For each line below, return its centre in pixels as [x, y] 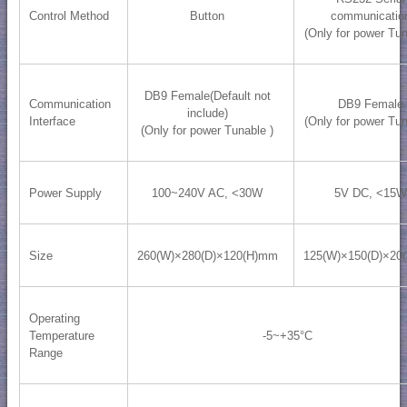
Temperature [61, 335]
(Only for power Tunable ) [208, 130]
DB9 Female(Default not [207, 95]
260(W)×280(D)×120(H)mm [207, 255]
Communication [69, 104]
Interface [52, 121]
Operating [54, 318]
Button [208, 15]
